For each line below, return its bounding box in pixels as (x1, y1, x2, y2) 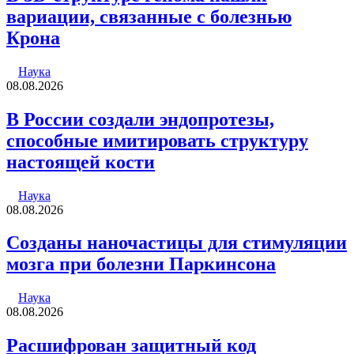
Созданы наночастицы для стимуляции (6, 232, 347, 254)
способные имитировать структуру (6, 130, 308, 151)
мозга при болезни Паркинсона (6, 254, 276, 275)
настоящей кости (6, 151, 155, 172)
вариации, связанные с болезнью (6, 6, 292, 27)
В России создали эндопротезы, (6, 108, 274, 130)
